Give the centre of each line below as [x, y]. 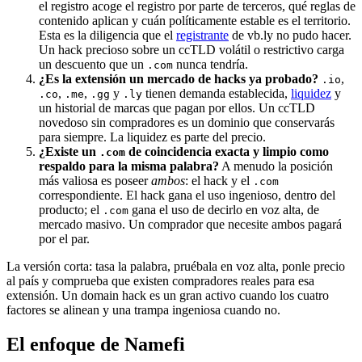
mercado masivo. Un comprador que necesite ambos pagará [190, 224]
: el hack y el [219, 180]
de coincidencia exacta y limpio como [227, 151]
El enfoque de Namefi [96, 344]
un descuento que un [93, 64]
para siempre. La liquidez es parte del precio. [152, 137]
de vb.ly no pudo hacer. [290, 35]
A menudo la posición [276, 166]
